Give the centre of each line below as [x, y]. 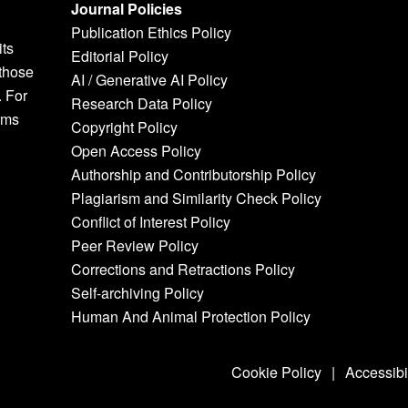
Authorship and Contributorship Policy [193, 175]
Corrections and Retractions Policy [183, 270]
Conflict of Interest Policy [150, 222]
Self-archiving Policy [137, 293]
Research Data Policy [141, 104]
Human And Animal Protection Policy [190, 317]
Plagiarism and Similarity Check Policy [196, 199]
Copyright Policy [124, 127]
